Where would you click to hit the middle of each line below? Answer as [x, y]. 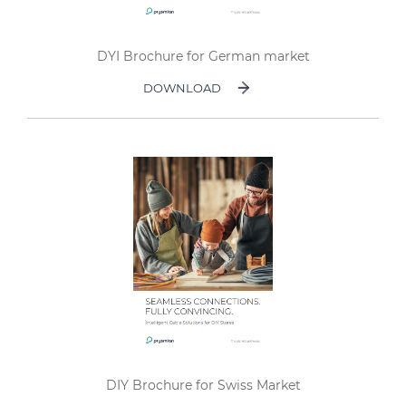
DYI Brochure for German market [203, 56]
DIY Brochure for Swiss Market [203, 385]
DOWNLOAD [182, 87]
